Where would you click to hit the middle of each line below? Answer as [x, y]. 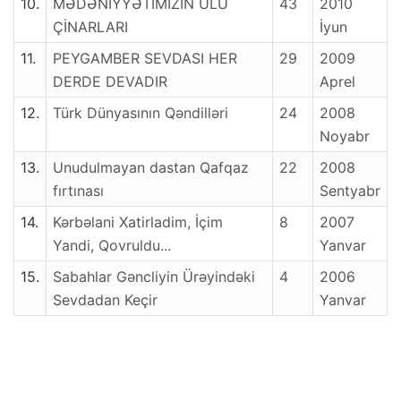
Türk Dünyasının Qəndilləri [141, 113]
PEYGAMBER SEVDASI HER [145, 59]
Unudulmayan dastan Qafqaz [151, 168]
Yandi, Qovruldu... [112, 246]
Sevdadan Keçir [105, 300]
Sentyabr [350, 191]
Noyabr [345, 137]
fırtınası [78, 191]
